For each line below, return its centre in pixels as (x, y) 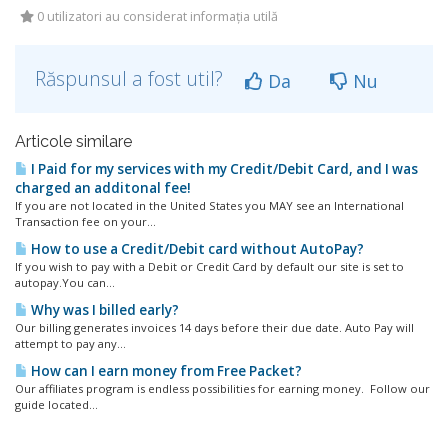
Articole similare (73, 141)
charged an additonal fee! (103, 188)
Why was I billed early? (103, 310)
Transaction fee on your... (85, 221)
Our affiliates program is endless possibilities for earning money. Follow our (222, 388)
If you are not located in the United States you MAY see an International (209, 205)
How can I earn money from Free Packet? (165, 371)
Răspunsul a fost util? (131, 78)
